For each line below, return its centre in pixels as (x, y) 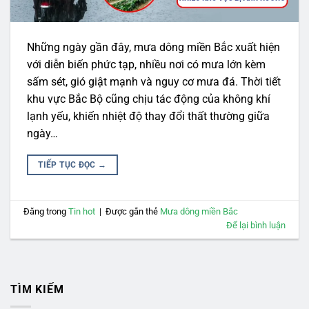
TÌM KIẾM (37, 289)
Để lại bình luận (256, 226)
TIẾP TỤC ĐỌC (68, 165)
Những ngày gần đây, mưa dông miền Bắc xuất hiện (153, 47)
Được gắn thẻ (133, 212)
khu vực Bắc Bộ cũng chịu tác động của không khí (149, 99)
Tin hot (82, 212)
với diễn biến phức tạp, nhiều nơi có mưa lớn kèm (146, 64)
